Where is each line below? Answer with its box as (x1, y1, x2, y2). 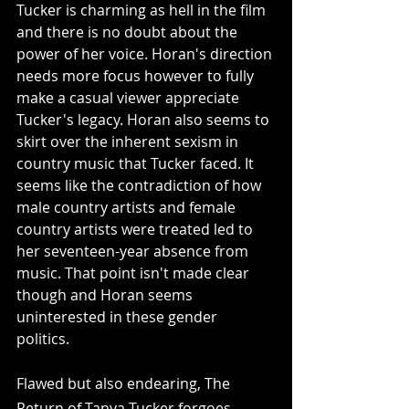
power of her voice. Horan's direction (16, 43, 276, 64)
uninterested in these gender (16, 306, 221, 327)
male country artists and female (16, 196, 239, 217)
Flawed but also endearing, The (16, 372, 234, 393)
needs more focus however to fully (16, 65, 257, 86)
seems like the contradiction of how (16, 174, 265, 195)
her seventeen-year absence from (16, 240, 252, 261)
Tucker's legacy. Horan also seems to (16, 109, 273, 130)
